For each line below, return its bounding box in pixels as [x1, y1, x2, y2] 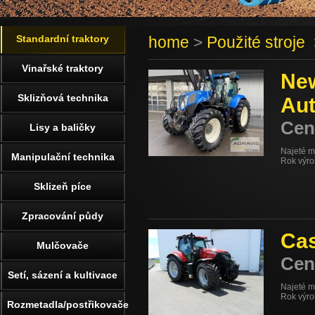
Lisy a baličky [30, 122, 96, 133]
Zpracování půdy [22, 210, 103, 221]
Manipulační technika [11, 151, 115, 162]
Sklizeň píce [34, 181, 91, 192]
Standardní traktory [16, 33, 109, 44]
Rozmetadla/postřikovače [7, 299, 129, 310]
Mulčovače [37, 240, 89, 251]
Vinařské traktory [22, 63, 103, 74]
